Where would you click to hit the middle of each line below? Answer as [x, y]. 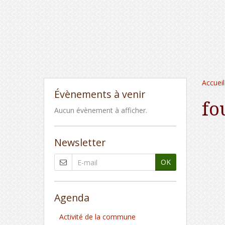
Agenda [72, 198]
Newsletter [80, 142]
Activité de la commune [97, 217]
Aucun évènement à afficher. [101, 110]
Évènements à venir [100, 94]
